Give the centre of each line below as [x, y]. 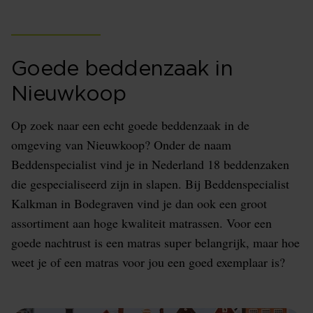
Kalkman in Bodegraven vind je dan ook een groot [139, 204]
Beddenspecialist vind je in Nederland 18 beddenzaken [150, 165]
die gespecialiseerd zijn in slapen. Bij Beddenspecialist [150, 184]
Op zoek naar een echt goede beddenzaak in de [130, 125]
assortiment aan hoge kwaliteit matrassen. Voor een [141, 223]
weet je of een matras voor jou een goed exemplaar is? [148, 262]
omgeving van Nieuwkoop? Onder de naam [121, 145]
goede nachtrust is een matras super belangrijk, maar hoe [155, 243]
